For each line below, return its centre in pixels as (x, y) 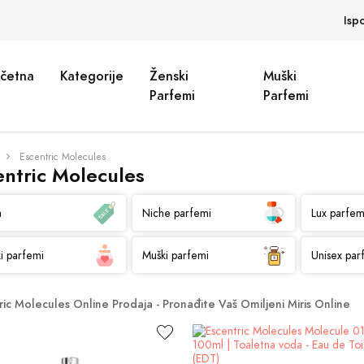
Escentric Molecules (63, 157)
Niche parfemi (176, 213)
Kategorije (92, 76)
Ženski (169, 76)
